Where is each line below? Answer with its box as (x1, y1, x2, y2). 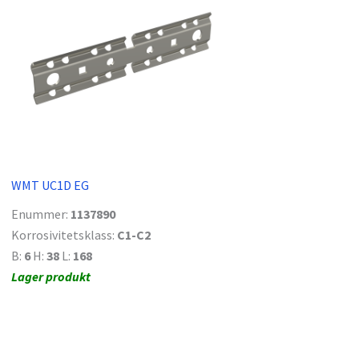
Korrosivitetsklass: (11, 227, 117, 244)
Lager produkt (11, 268, 91, 285)
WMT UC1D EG (11, 177, 89, 194)
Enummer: (11, 206, 71, 223)
